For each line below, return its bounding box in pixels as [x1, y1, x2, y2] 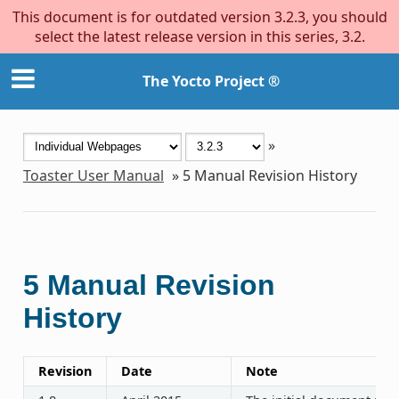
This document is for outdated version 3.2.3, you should [12, 7, 387, 27]
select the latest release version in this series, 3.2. [34, 27, 365, 46]
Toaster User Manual [22, 165, 164, 185]
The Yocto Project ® [142, 71, 280, 92]
